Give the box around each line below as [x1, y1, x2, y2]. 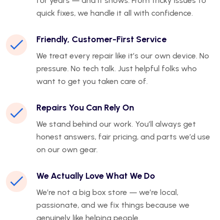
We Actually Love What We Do [36, 170, 155, 182]
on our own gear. [36, 145, 98, 155]
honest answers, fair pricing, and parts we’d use [36, 132, 210, 142]
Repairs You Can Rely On [36, 102, 134, 113]
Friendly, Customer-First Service [36, 34, 166, 45]
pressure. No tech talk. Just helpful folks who [36, 64, 197, 74]
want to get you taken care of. [36, 77, 148, 86]
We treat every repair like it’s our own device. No [36, 51, 209, 61]
